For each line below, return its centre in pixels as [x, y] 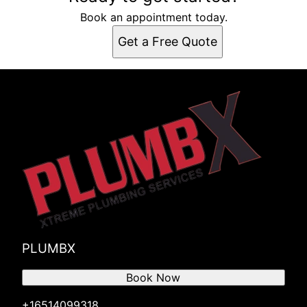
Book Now [153, 278]
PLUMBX [49, 249]
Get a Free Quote [167, 42]
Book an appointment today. [153, 17]
